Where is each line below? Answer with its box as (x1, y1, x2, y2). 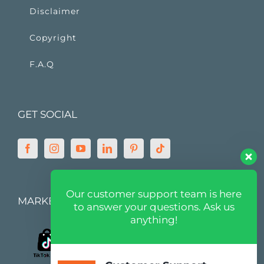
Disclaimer (29, 5, 80, 16)
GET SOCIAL (18, 108, 77, 120)
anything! (130, 214, 177, 226)
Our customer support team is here (66, 188, 242, 200)
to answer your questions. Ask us (73, 201, 235, 213)
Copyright (29, 32, 77, 43)
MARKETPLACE (18, 194, 94, 207)
